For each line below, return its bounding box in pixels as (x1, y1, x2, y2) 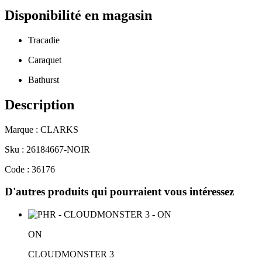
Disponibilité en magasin (5, 7, 152, 23)
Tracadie (28, 35, 60, 45)
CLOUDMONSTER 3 (28, 249, 114, 259)
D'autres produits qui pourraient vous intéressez (5, 185, 234, 198)
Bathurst (28, 74, 59, 85)
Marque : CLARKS (5, 124, 78, 135)
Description (5, 96, 74, 112)
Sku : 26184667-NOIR (5, 144, 90, 154)
